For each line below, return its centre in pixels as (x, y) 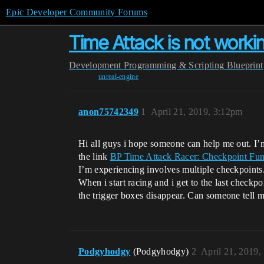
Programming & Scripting (174, 65)
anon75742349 (108, 112)
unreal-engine (118, 77)
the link (94, 156)
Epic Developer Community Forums (77, 12)
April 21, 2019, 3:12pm (197, 112)
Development (95, 65)
